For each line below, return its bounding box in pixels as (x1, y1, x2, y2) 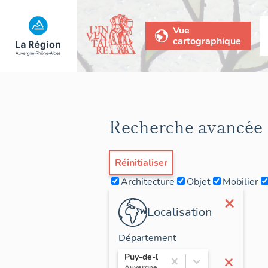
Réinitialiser (115, 156, 167, 169)
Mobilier (223, 175, 258, 188)
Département (118, 231, 176, 245)
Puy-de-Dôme (124, 250, 179, 263)
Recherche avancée (109, 114, 263, 138)
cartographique (173, 34, 241, 48)
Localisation (147, 203, 212, 220)
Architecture (121, 175, 175, 188)
